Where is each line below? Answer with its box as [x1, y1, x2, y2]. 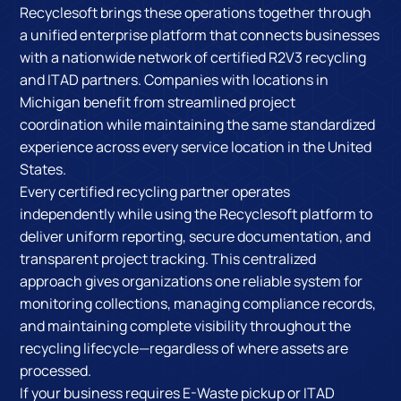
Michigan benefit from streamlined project [20, 92, 296, 113]
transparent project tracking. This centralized [20, 249, 317, 269]
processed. [20, 361, 92, 381]
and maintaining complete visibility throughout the [20, 316, 352, 337]
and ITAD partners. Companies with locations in [20, 70, 329, 90]
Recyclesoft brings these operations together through [20, 3, 372, 23]
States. [20, 159, 67, 180]
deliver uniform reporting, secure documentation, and [20, 226, 371, 247]
